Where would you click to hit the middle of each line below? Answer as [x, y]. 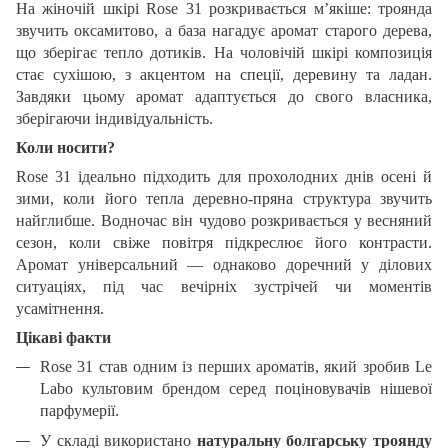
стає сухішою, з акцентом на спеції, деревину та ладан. [224, 74]
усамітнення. [60, 308]
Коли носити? [65, 147]
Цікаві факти [63, 337]
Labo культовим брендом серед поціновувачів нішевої [236, 388]
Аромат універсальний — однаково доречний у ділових [224, 264]
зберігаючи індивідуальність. [114, 118]
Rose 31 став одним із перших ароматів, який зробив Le [236, 366]
